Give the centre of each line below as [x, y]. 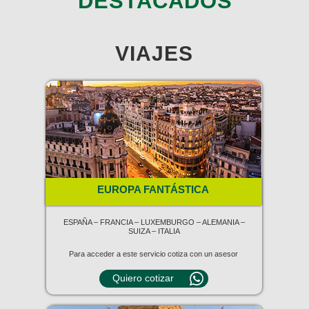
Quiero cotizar [143, 278]
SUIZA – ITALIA [154, 231]
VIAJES [154, 53]
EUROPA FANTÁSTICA [153, 189]
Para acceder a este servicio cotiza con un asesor [153, 254]
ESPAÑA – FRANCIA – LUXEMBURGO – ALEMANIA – [154, 222]
